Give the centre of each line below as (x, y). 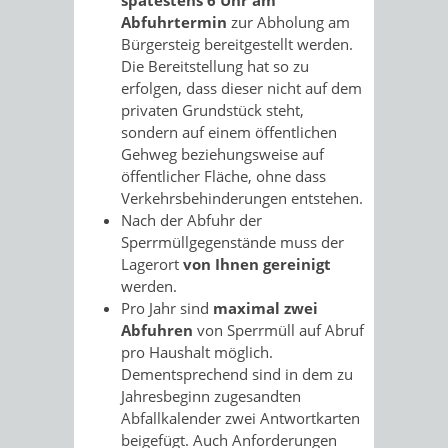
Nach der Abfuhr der (191, 219)
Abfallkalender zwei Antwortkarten (240, 417)
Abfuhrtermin (176, 21)
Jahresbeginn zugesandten (211, 395)
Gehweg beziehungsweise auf (222, 153)
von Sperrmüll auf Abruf (278, 329)
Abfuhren (157, 329)
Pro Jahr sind (167, 307)
